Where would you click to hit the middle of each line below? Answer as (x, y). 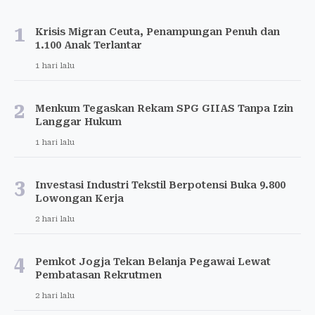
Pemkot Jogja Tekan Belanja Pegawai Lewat (153, 262)
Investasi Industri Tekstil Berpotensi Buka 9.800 (160, 185)
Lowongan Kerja (79, 199)
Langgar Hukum (78, 122)
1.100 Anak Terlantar (89, 45)
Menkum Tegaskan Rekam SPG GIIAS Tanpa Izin (164, 109)
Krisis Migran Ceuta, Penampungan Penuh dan (157, 32)
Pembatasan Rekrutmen (98, 275)
